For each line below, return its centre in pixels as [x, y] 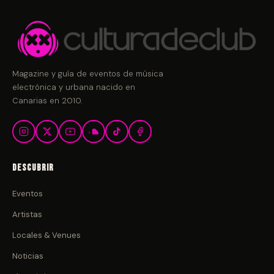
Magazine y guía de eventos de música [88, 74]
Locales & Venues [46, 235]
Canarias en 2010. [47, 101]
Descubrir [33, 168]
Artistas [27, 215]
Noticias [28, 256]
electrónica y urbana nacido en [74, 87]
